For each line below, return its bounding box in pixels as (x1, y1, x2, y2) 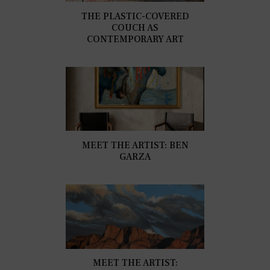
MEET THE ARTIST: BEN (81, 139, 189, 151)
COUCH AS (111, 21, 159, 34)
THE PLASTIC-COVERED (81, 10, 189, 22)
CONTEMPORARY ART (86, 33, 184, 45)
